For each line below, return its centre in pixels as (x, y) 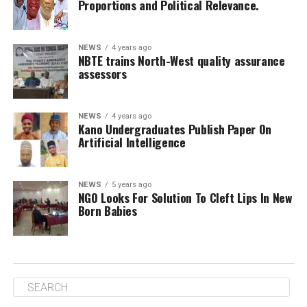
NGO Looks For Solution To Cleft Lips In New (185, 197)
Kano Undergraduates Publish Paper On (174, 129)
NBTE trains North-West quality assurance (181, 60)
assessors (102, 73)
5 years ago (131, 185)
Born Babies (107, 210)
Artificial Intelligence (132, 142)
